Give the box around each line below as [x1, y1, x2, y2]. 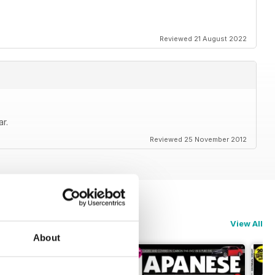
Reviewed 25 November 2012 [150, 135, 247, 144]
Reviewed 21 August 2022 [160, 34, 247, 44]
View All [230, 219, 263, 229]
